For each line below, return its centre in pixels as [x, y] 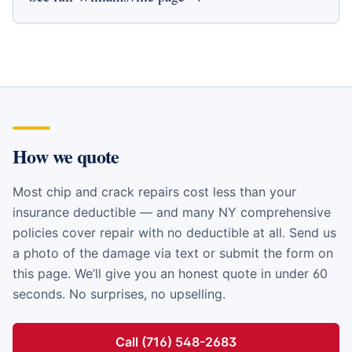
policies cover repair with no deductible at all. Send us [174, 233]
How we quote [66, 156]
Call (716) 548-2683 [176, 342]
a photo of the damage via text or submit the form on [173, 253]
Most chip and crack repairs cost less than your [154, 192]
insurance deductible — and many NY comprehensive [172, 212]
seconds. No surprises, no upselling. [119, 294]
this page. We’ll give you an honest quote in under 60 [170, 273]
